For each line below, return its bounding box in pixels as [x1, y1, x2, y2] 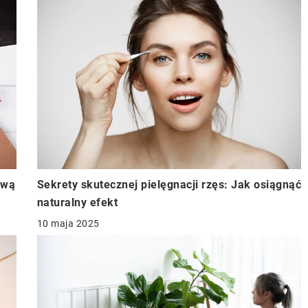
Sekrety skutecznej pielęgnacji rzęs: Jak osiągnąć [36, 178, 301, 192]
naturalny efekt [36, 196, 118, 210]
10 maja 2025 [36, 218, 100, 230]
